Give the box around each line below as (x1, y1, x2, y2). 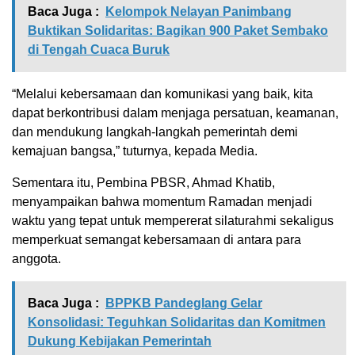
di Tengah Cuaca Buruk (28, 42, 170, 56)
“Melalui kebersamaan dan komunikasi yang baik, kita (12, 86, 313, 101)
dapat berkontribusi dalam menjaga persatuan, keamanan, (12, 105, 338, 120)
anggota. (12, 251, 61, 265)
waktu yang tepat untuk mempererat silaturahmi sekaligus (12, 213, 334, 227)
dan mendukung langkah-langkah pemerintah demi (12, 124, 298, 139)
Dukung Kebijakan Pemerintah (28, 334, 212, 348)
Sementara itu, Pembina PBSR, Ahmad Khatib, (12, 175, 275, 189)
